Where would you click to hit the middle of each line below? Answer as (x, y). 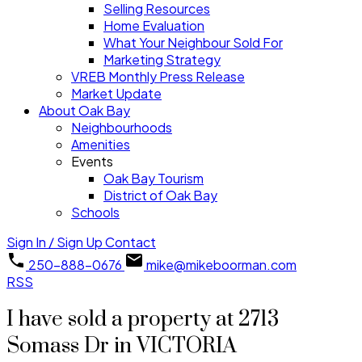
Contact (130, 242)
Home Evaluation (154, 25)
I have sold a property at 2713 (143, 319)
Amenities (101, 144)
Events (92, 161)
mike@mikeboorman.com (221, 265)
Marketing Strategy (162, 59)
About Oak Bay (84, 110)
